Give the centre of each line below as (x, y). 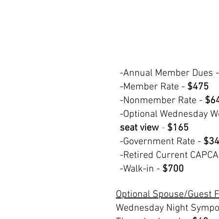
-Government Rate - (160, 142)
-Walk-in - (141, 169)
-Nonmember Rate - (162, 101)
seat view (139, 128)
